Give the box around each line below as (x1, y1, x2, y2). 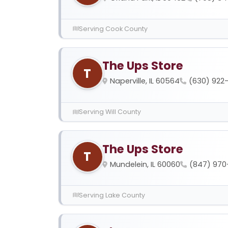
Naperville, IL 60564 (109, 76, 180, 87)
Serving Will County (78, 107, 141, 117)
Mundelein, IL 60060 (109, 159, 180, 169)
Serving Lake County (78, 190, 145, 199)
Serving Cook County (78, 24, 148, 33)
